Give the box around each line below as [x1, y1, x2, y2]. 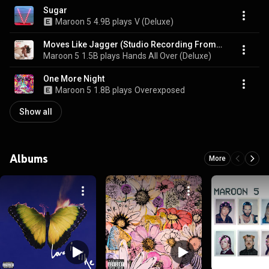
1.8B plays [94, 85, 132, 95]
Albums [10, 151, 48, 166]
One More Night [43, 73, 104, 83]
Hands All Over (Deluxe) [122, 50, 211, 61]
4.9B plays [94, 16, 132, 26]
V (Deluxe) [134, 16, 174, 26]
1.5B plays [82, 50, 120, 61]
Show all [19, 107, 52, 116]
